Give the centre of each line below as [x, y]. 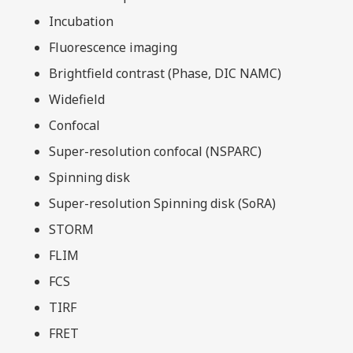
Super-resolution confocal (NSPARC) [156, 151]
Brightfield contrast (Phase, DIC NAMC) [165, 73]
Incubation [82, 21]
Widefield [77, 99]
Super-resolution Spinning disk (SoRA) [163, 203]
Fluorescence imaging [113, 47]
